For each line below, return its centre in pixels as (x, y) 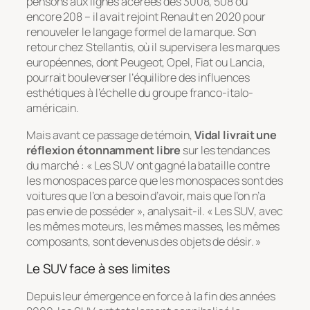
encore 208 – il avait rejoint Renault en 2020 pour (146, 17)
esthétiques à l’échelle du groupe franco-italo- (140, 93)
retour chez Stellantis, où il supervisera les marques (153, 47)
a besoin (128, 195)
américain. (53, 108)
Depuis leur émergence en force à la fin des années (151, 296)
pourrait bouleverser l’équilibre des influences (138, 78)
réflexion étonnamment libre (104, 150)
